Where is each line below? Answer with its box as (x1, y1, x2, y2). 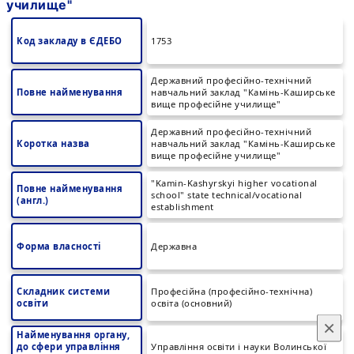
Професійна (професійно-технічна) (151, 285, 312, 297)
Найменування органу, (17, 329, 130, 341)
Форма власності (17, 240, 101, 252)
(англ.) (17, 194, 49, 206)
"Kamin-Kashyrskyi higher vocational (151, 177, 318, 189)
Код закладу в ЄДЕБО (17, 35, 122, 47)
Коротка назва (17, 137, 90, 149)
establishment (151, 201, 214, 213)
